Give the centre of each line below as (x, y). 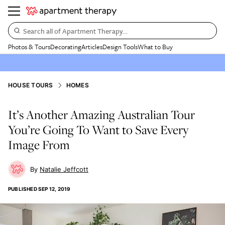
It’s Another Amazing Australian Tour (101, 115)
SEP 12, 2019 (54, 189)
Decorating (66, 47)
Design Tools (120, 47)
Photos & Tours (29, 47)
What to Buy (155, 47)
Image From (39, 145)
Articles (92, 47)
